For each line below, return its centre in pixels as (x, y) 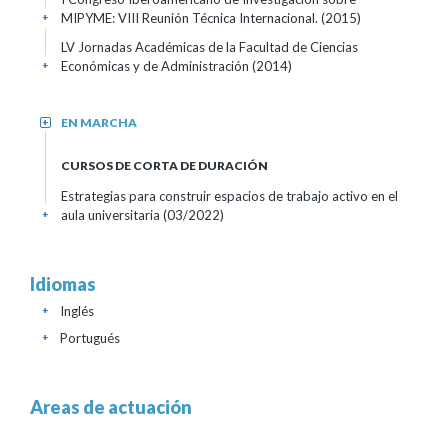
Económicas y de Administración (156, 66)
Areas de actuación (111, 407)
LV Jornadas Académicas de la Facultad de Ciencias (209, 47)
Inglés (77, 311)
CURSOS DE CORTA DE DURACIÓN (164, 165)
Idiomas (63, 284)
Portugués (90, 338)
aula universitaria (112, 215)
